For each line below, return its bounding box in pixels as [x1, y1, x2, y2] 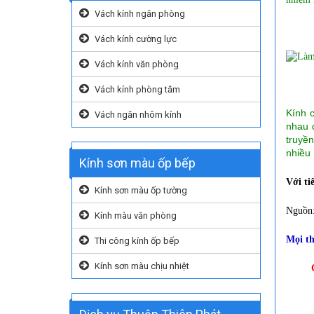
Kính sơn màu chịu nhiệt [95, 261, 189, 271]
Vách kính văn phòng [95, 59, 179, 69]
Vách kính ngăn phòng [95, 8, 185, 19]
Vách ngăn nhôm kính [95, 109, 182, 120]
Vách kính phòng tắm [95, 84, 180, 95]
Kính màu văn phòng [95, 210, 177, 221]
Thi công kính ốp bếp [95, 235, 179, 246]
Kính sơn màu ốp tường [95, 185, 187, 196]
